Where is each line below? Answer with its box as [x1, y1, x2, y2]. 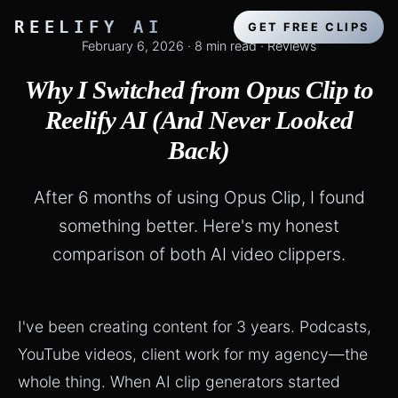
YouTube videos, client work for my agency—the [18, 345, 368, 363]
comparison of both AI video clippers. [52, 243, 346, 265]
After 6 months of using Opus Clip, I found [33, 187, 365, 208]
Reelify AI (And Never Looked [44, 106, 354, 134]
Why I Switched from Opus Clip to [24, 76, 374, 104]
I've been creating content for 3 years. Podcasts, [18, 317, 371, 336]
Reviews [267, 38, 316, 53]
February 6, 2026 [82, 38, 184, 53]
